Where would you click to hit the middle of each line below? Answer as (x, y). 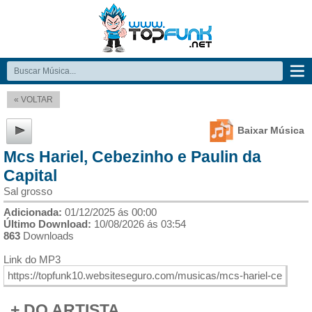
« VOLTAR (33, 100)
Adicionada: (34, 212)
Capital (30, 175)
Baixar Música (271, 130)
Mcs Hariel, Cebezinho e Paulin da (132, 157)
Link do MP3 (32, 259)
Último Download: (47, 224)
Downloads (47, 236)
